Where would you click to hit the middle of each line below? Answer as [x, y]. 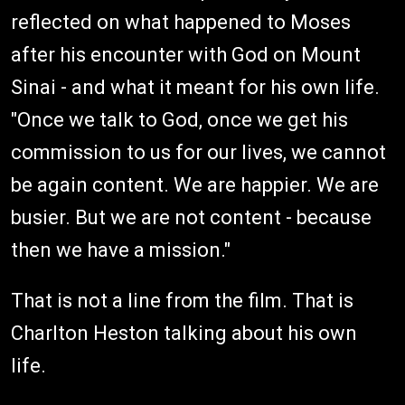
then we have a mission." [123, 250]
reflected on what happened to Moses [181, 23]
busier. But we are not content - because [191, 218]
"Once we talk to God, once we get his [179, 120]
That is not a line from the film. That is [182, 301]
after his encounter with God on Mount [186, 55]
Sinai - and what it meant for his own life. [195, 88]
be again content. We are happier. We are [195, 185]
